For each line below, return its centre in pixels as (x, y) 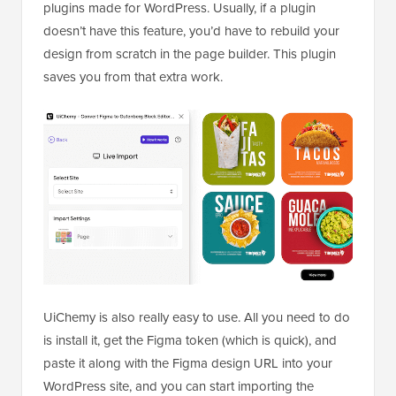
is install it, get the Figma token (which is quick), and (190, 340)
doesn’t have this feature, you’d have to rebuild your (191, 31)
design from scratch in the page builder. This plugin (190, 54)
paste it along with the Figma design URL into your (188, 363)
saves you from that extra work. (133, 77)
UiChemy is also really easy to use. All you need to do (197, 317)
